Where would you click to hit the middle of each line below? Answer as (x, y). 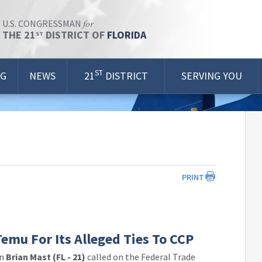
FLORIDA (127, 35)
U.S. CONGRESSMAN (43, 23)
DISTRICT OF (75, 35)
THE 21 (19, 35)
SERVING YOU (211, 76)
